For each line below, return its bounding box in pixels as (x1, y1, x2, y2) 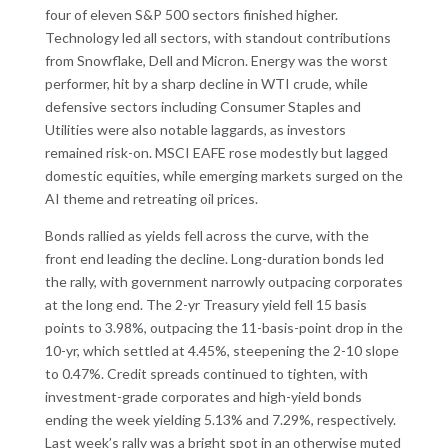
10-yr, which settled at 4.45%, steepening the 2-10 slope (44, 342, 399, 360)
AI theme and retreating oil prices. (44, 190, 258, 208)
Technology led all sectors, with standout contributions (44, 29, 391, 47)
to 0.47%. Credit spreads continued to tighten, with (44, 365, 368, 383)
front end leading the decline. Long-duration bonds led (44, 250, 384, 268)
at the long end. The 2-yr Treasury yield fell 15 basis (44, 296, 367, 314)
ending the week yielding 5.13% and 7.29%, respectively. (44, 411, 396, 429)
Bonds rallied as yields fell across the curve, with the (44, 227, 369, 245)
